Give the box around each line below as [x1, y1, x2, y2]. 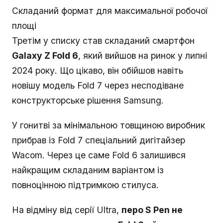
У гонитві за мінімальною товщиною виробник [12, 120, 205, 131]
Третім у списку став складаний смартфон [12, 35, 195, 46]
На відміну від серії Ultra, [12, 205, 121, 216]
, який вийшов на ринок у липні [78, 50, 207, 61]
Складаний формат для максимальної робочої [12, 5, 208, 16]
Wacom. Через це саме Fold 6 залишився [12, 150, 186, 161]
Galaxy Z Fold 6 [12, 50, 78, 61]
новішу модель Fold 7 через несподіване [12, 80, 184, 91]
